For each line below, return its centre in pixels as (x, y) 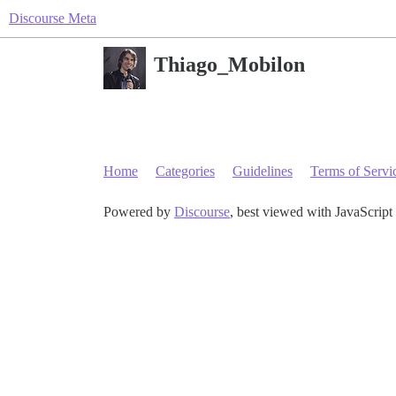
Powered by (139, 212)
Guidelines (263, 171)
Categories (185, 171)
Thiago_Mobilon (229, 64)
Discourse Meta (53, 18)
